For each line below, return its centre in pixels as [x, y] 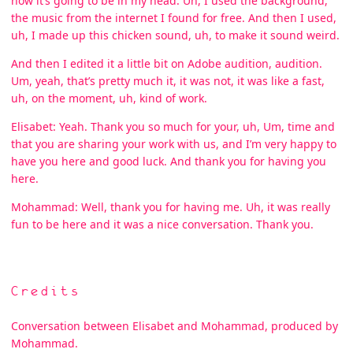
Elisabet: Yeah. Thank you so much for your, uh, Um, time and [173, 126]
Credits [46, 291]
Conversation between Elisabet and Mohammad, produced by [175, 326]
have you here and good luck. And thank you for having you [169, 161]
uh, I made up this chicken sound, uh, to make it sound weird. [175, 35]
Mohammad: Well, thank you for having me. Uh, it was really [171, 206]
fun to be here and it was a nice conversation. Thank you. [162, 224]
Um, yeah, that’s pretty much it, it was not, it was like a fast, [168, 80]
